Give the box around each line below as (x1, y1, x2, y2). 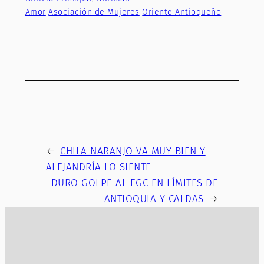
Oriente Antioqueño (142, 6, 222, 17)
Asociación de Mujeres (48, 6, 140, 17)
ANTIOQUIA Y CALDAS (104, 192, 204, 205)
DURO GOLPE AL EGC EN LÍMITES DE (51, 176, 219, 189)
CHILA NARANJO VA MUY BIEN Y (60, 144, 206, 157)
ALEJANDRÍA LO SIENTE (45, 160, 151, 173)
